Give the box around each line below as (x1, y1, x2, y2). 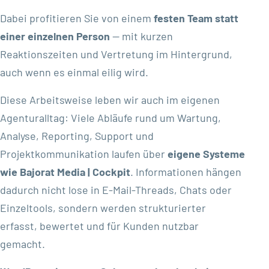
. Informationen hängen (130, 165, 241, 179)
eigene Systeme (168, 147, 245, 161)
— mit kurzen (110, 29, 173, 43)
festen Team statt (154, 11, 238, 25)
